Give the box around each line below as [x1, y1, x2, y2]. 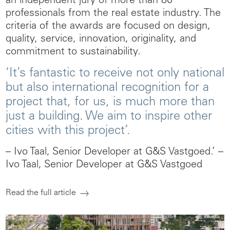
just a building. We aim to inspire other [6, 111, 212, 123]
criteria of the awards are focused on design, [6, 22, 210, 32]
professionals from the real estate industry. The [6, 9, 221, 19]
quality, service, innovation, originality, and [6, 34, 196, 45]
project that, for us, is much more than [6, 97, 215, 109]
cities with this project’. [6, 125, 138, 138]
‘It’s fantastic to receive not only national [6, 68, 224, 80]
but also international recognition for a [6, 82, 209, 94]
